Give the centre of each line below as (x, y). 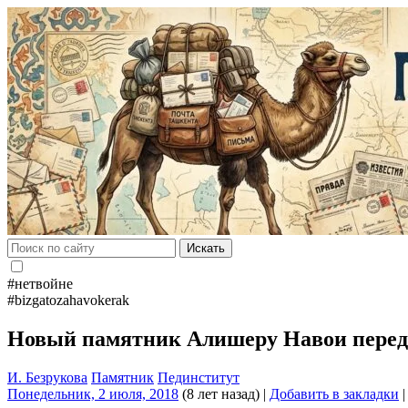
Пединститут (199, 377)
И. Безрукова (47, 377)
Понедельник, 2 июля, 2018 (93, 393)
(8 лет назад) (219, 393)
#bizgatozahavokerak (68, 300)
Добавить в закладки (334, 393)
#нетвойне (40, 284)
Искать (206, 248)
